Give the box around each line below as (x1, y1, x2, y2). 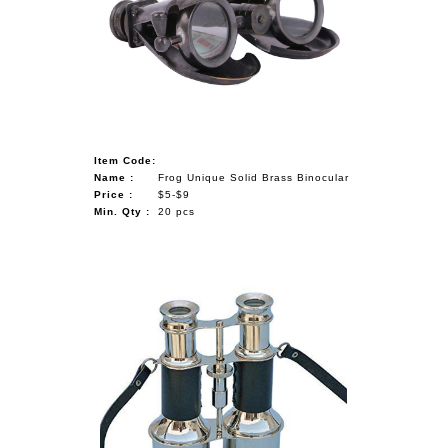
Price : (94, 188, 134, 200)
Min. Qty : (94, 205, 151, 217)
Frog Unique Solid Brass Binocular (158, 171, 350, 183)
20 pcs (158, 205, 196, 217)
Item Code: (94, 154, 157, 166)
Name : (94, 171, 135, 183)
